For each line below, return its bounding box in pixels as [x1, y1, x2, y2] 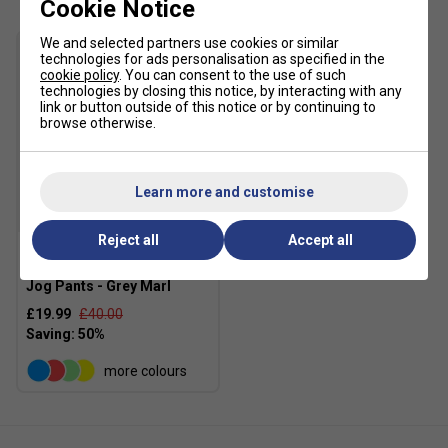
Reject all [97, 232, 159, 248]
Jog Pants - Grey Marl [26, 277, 171, 294]
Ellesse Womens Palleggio [26, 261, 203, 278]
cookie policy [40, 67, 119, 83]
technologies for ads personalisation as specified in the [40, 51, 385, 67]
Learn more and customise [134, 184, 314, 200]
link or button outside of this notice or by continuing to [40, 99, 376, 115]
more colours [104, 362, 187, 379]
